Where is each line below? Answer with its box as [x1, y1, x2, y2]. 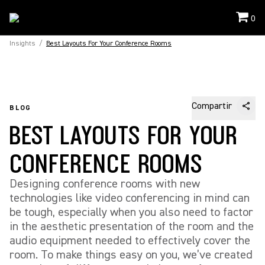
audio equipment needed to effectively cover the [9, 233, 250, 248]
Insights [9, 39, 35, 48]
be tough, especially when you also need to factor [9, 205, 253, 219]
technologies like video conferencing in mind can [9, 190, 250, 205]
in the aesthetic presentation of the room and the [9, 219, 254, 234]
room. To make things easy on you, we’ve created [9, 247, 253, 262]
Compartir [192, 100, 232, 112]
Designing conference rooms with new [9, 176, 200, 191]
